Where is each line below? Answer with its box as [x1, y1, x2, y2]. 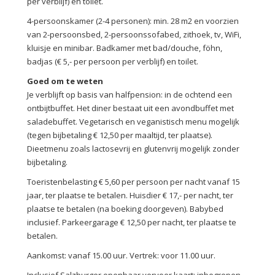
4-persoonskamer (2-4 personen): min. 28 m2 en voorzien [27, 15, 239, 26]
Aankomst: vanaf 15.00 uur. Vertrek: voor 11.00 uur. [27, 249, 215, 261]
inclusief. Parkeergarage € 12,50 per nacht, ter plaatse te [27, 216, 236, 228]
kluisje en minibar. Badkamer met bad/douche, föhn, [27, 42, 222, 53]
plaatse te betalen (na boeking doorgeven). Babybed [27, 203, 223, 214]
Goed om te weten [27, 75, 103, 87]
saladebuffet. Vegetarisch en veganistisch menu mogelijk [27, 115, 239, 127]
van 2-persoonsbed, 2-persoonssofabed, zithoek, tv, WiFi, [27, 28, 241, 40]
